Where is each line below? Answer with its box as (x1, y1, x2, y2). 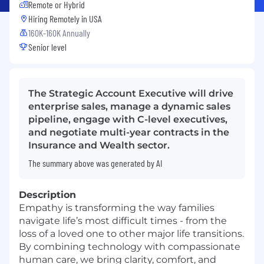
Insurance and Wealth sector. (28, 139, 170, 151)
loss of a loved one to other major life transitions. (19, 227, 244, 239)
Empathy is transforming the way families (19, 202, 214, 213)
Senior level (28, 41, 67, 52)
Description (19, 189, 76, 200)
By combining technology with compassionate (19, 240, 240, 252)
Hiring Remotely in (28, 12, 89, 24)
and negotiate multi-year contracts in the (28, 126, 229, 138)
